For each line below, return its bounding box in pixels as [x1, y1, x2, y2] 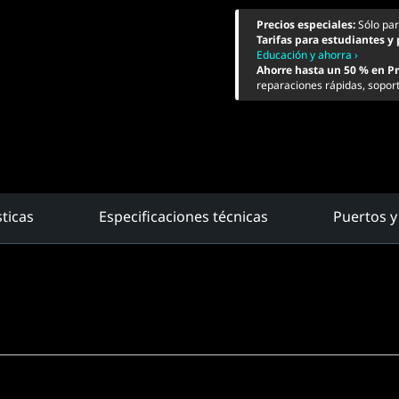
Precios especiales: [256, 17, 358, 32]
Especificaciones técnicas [99, 207, 268, 226]
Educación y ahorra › [256, 47, 358, 62]
